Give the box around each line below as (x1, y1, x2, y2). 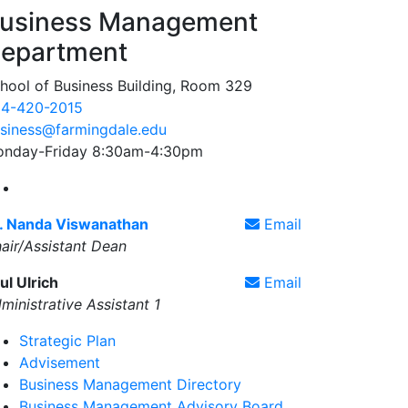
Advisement (19, 352, 100, 372)
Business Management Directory (19, 374, 241, 393)
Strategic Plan (19, 331, 116, 350)
